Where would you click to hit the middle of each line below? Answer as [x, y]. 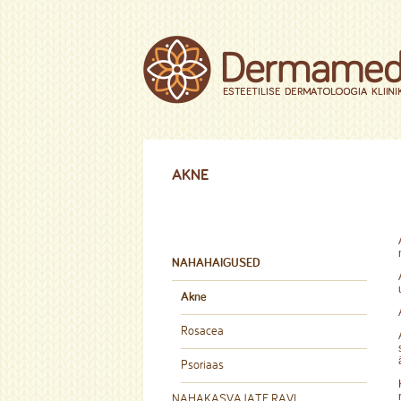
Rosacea [202, 330]
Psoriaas [202, 364]
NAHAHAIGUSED [216, 262]
